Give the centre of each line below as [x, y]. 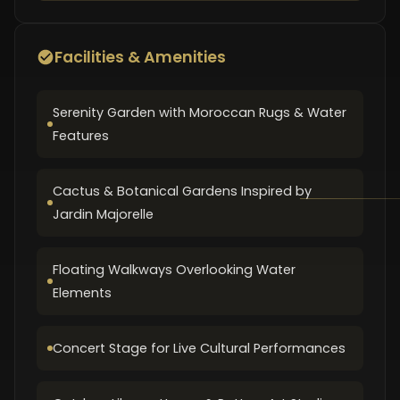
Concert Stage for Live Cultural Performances [199, 348]
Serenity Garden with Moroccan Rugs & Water [200, 112]
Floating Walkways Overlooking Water [174, 270]
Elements [82, 293]
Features [81, 136]
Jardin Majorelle [103, 214]
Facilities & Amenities [140, 57]
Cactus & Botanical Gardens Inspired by [182, 191]
